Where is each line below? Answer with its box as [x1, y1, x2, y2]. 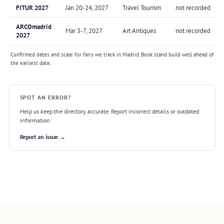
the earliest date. [10, 58, 51, 66]
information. [19, 116, 51, 124]
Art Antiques [122, 26, 156, 35]
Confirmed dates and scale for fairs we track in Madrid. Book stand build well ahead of [10, 50, 214, 58]
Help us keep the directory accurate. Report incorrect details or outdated [19, 107, 199, 115]
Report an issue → [19, 133, 65, 141]
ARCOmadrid [15, 22, 51, 31]
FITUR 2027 [15, 3, 48, 12]
